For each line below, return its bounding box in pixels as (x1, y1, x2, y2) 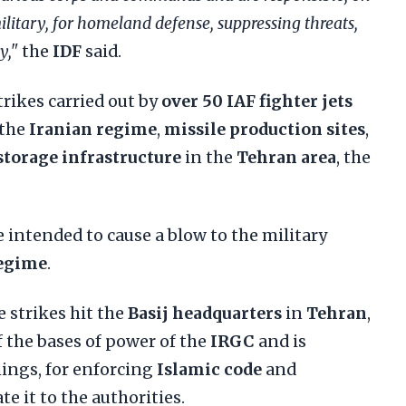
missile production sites (164, 120, 365, 140)
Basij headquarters (128, 304, 282, 324)
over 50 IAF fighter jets (161, 92, 353, 111)
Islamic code (157, 360, 262, 380)
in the (181, 148, 237, 168)
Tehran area (237, 148, 336, 168)
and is (255, 332, 306, 352)
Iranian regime (29, 120, 157, 140)
